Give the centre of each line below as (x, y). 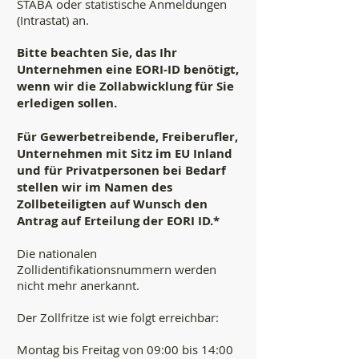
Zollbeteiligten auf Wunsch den (112, 204)
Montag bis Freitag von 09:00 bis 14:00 (125, 349)
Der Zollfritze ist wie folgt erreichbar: (119, 317)
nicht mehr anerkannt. (78, 285)
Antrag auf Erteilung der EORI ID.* (118, 221)
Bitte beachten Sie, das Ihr (97, 52)
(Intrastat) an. (53, 20)
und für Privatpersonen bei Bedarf (121, 170)
